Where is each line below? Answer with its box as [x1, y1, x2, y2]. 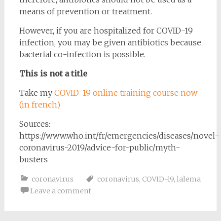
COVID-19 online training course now [54, 88, 197, 98]
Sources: [19, 119, 50, 129]
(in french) [19, 100, 60, 110]
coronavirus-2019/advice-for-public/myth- [19, 143, 180, 153]
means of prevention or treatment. [19, 6, 152, 17]
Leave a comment [30, 186, 91, 196]
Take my [19, 88, 54, 98]
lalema [176, 175, 201, 184]
